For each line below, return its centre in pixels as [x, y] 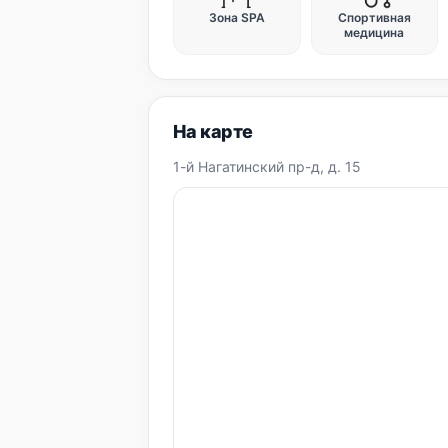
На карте [213, 131]
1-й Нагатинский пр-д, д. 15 [267, 166]
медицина [374, 32]
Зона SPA [236, 17]
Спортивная [374, 17]
